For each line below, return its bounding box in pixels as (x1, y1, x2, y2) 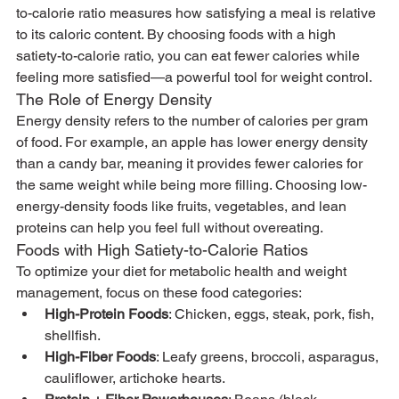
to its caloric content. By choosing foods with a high (16, 25, 339, 43)
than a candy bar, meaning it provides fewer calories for (16, 154, 366, 172)
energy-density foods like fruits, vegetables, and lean (16, 197, 350, 215)
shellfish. (45, 326, 101, 344)
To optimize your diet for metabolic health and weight (16, 262, 350, 280)
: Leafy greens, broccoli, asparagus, (156, 347, 382, 365)
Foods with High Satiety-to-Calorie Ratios (16, 240, 308, 259)
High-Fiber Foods (45, 347, 156, 365)
